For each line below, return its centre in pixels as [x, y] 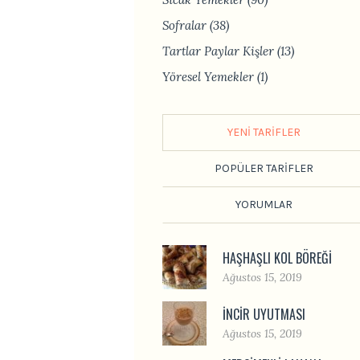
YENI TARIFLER [264, 132]
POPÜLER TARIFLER [264, 168]
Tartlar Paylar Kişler [218, 51]
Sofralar [184, 25]
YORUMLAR [264, 205]
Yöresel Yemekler [208, 77]
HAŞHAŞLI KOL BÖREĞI [277, 258]
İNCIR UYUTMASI [264, 314]
